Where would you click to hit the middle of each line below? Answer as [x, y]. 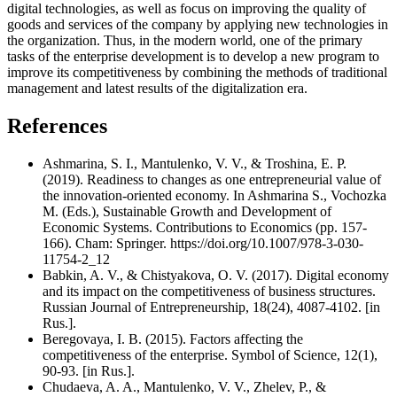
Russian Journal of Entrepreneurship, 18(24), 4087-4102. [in [211, 307]
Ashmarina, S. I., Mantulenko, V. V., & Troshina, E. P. [195, 163]
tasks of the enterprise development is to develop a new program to [193, 56]
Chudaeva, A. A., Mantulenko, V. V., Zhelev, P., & [184, 386]
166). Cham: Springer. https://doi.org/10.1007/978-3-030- [203, 243]
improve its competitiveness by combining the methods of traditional [197, 72]
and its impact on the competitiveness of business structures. [209, 291]
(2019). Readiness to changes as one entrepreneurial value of [212, 179]
